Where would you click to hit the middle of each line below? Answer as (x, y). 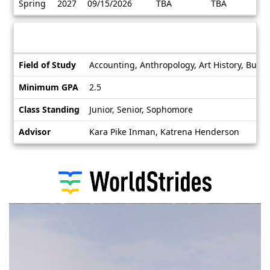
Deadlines (33, 24)
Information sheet (85, 37)
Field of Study (47, 65)
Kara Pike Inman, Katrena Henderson (164, 132)
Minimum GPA (49, 87)
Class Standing (49, 110)
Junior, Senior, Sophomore (141, 110)
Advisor (35, 132)
